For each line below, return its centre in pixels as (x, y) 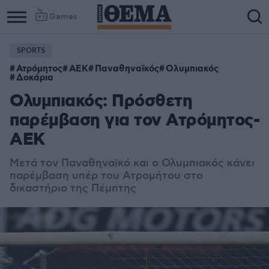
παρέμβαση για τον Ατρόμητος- (134, 121)
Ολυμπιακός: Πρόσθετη (101, 102)
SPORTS (31, 51)
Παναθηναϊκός (127, 69)
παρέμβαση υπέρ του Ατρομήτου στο (106, 176)
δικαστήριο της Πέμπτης (73, 189)
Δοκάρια (35, 78)
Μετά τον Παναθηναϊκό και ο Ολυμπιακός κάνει (132, 163)
